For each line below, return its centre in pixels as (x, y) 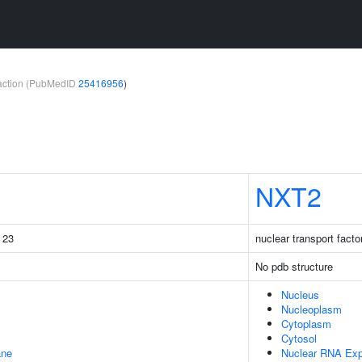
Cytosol (299, 338)
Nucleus (300, 295)
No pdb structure (294, 266)
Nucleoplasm (311, 309)
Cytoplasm (306, 324)
